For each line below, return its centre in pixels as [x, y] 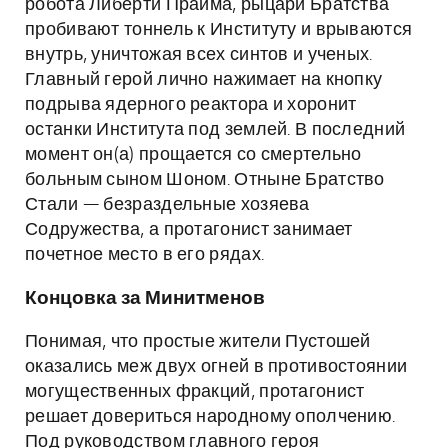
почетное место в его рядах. [145, 255]
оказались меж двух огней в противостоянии [216, 367]
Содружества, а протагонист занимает [189, 230]
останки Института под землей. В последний [215, 130]
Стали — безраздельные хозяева [167, 205]
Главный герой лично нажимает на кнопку [204, 80]
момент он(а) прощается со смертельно [193, 155]
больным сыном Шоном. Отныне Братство [205, 180]
